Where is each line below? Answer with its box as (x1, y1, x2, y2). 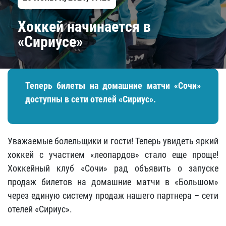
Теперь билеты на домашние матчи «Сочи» (25, 80, 201, 91)
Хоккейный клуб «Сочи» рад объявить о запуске (8, 163, 218, 174)
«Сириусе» (18, 33, 83, 50)
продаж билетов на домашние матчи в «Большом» (8, 177, 218, 187)
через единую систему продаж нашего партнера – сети (8, 190, 218, 201)
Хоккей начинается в (18, 18, 151, 35)
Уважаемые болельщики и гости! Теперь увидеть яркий (8, 136, 218, 146)
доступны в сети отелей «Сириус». (25, 94, 156, 104)
